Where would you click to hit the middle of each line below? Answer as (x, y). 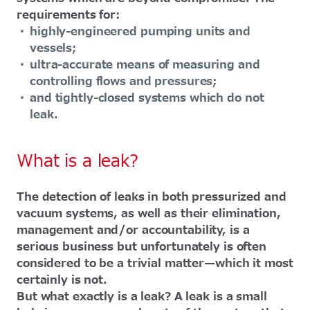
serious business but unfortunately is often (142, 247)
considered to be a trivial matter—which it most (155, 263)
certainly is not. (62, 280)
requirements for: (69, 15)
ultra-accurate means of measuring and (145, 65)
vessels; (55, 48)
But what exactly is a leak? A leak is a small (142, 297)
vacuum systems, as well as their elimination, (149, 213)
